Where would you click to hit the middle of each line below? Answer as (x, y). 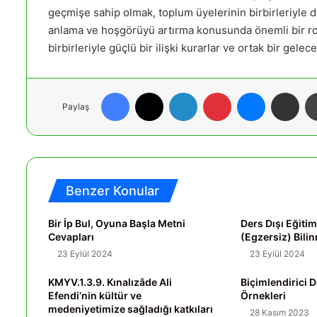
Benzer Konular (113, 191)
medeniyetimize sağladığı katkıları (131, 309)
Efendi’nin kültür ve (95, 296)
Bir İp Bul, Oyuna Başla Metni (117, 224)
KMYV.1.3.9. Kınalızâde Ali (110, 282)
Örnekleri (264, 296)
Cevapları (71, 237)
